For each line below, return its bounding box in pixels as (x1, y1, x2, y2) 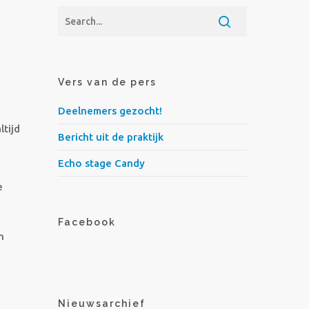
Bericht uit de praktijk (58, 131, 164, 143)
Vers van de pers (58, 77, 157, 88)
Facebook (58, 217, 117, 228)
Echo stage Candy (58, 157, 146, 169)
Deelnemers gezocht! (58, 105, 163, 117)
